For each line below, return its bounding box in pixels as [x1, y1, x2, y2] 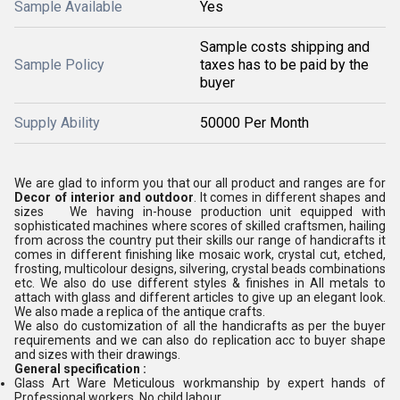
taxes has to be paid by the [200, 56, 369, 73]
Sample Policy [14, 56, 104, 73]
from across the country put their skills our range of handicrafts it [14, 233, 386, 247]
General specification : [14, 362, 146, 376]
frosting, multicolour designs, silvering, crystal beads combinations [14, 262, 386, 276]
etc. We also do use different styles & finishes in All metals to [14, 276, 386, 290]
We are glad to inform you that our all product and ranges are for [14, 176, 386, 190]
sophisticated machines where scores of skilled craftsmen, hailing [14, 219, 386, 233]
